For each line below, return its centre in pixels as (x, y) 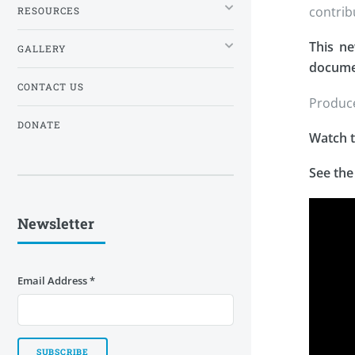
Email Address (53, 281)
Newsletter (56, 223)
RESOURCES (49, 10)
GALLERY (42, 48)
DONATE (39, 124)
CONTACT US (51, 86)
